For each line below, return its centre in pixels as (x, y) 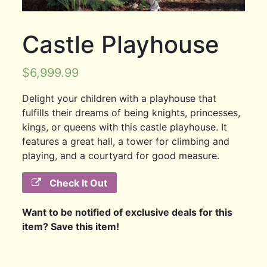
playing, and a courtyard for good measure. (121, 155)
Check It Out (77, 183)
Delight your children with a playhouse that (119, 98)
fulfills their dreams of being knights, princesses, (131, 112)
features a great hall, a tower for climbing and (126, 141)
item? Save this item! (71, 227)
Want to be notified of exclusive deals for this (128, 212)
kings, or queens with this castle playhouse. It (125, 127)
